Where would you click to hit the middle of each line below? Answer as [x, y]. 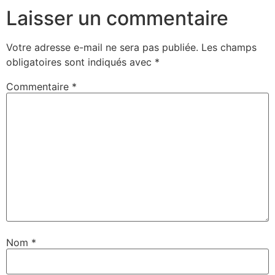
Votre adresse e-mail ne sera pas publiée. [102, 47]
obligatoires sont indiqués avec [80, 62]
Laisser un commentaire [117, 18]
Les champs [229, 47]
